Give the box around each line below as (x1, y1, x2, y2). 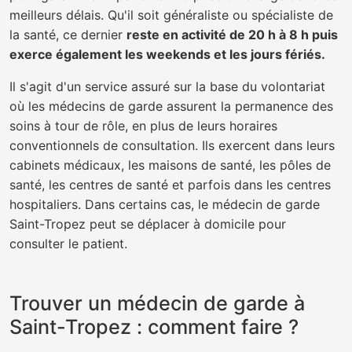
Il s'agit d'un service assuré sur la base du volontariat (9, 79, 325, 94)
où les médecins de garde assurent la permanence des (9, 98, 333, 114)
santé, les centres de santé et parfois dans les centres (9, 177, 331, 192)
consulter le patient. (9, 236, 127, 251)
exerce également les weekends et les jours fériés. (9, 46, 325, 62)
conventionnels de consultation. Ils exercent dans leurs (9, 137, 335, 153)
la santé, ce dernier (9, 27, 126, 42)
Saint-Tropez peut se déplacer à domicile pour (9, 216, 286, 232)
